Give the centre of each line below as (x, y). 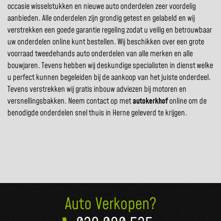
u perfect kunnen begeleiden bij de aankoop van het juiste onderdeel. (109, 78)
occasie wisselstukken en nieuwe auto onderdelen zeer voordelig (102, 7)
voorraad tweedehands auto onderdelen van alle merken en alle (100, 54)
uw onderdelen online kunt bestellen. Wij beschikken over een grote (106, 42)
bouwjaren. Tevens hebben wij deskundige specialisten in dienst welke (110, 66)
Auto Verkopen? (110, 205)
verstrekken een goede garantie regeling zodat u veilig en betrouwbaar (110, 30)
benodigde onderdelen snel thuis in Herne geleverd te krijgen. (97, 113)
